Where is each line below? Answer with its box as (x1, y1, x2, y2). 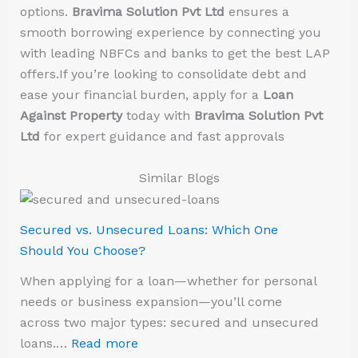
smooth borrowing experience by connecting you (19, 24, 321, 40)
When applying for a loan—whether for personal (19, 272, 316, 288)
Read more (70, 335, 138, 351)
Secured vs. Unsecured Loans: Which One (19, 221, 278, 237)
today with (121, 107, 194, 123)
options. (19, 3, 72, 19)
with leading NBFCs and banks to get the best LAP (19, 45, 330, 61)
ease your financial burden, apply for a (19, 86, 263, 102)
